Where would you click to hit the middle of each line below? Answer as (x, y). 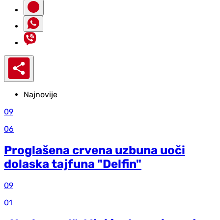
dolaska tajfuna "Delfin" (73, 164)
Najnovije (41, 95)
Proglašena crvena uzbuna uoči (95, 151)
